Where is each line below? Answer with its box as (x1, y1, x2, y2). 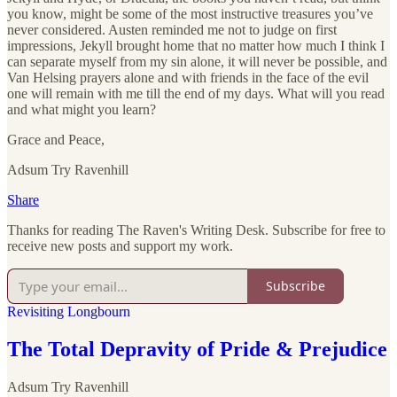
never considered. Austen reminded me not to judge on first (7, 21, 337, 37)
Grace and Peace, (7, 131, 105, 147)
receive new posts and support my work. (7, 237, 233, 253)
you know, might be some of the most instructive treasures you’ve (7, 5, 373, 21)
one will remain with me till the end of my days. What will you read (7, 85, 385, 101)
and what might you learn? (7, 101, 156, 117)
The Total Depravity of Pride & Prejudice (7, 337, 387, 361)
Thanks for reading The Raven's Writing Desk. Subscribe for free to (7, 222, 385, 237)
